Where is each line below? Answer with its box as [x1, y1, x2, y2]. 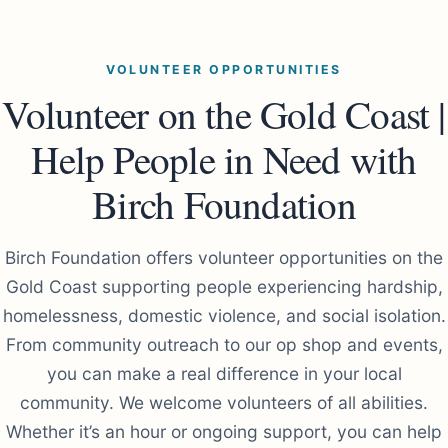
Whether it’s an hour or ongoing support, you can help [6, 420, 442, 442]
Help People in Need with [31, 132, 417, 185]
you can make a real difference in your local [46, 362, 402, 384]
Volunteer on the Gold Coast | [2, 87, 446, 140]
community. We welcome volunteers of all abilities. [20, 391, 428, 413]
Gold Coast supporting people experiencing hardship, [5, 275, 443, 297]
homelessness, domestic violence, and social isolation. [2, 304, 446, 326]
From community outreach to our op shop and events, [5, 333, 443, 355]
